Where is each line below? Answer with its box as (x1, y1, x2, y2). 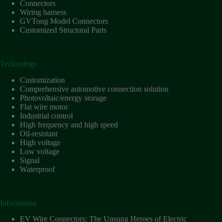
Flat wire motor (20, 102, 68, 111)
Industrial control (20, 111, 73, 120)
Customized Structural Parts (20, 25, 107, 34)
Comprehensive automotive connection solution (20, 84, 168, 93)
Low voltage (20, 147, 59, 156)
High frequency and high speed (20, 120, 118, 129)
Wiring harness (20, 7, 66, 16)
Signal (20, 156, 40, 165)
